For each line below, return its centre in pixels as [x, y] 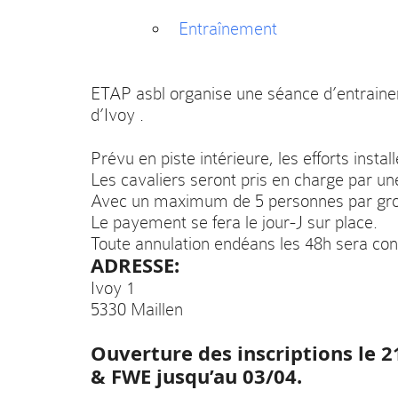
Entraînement [228, 29]
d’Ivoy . [117, 115]
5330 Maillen [137, 310]
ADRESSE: [135, 266]
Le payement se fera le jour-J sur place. [234, 223]
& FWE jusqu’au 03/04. [196, 377]
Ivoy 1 [113, 289]
